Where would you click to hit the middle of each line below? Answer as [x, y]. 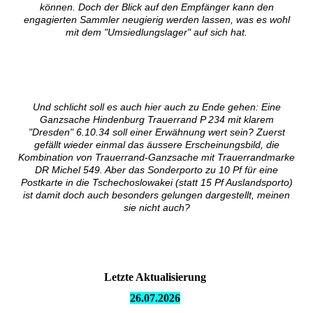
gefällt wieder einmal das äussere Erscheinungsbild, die [156, 145]
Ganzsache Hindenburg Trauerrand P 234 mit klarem [156, 120]
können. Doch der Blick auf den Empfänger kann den [156, 7]
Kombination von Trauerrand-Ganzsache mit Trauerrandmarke [156, 158]
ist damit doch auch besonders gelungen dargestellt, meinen [156, 195]
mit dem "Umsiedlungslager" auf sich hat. [156, 32]
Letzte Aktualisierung [156, 277]
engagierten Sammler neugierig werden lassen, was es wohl [156, 20]
